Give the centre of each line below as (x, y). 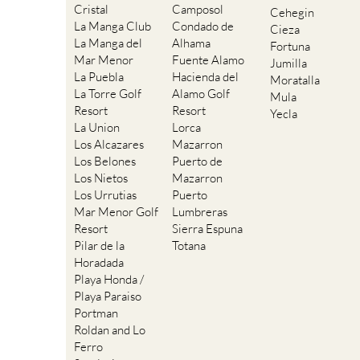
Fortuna (290, 47)
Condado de (203, 27)
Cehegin (292, 13)
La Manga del (108, 43)
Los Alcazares (109, 145)
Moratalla (295, 80)
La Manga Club (112, 27)
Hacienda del (205, 77)
